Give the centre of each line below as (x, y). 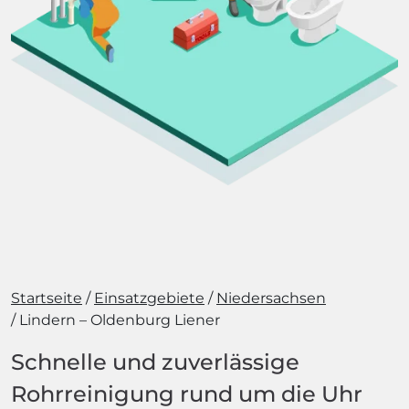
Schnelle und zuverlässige (155, 362)
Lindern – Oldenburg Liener (120, 320)
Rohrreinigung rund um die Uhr (187, 394)
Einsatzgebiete (149, 298)
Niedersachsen (271, 298)
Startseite (47, 298)
